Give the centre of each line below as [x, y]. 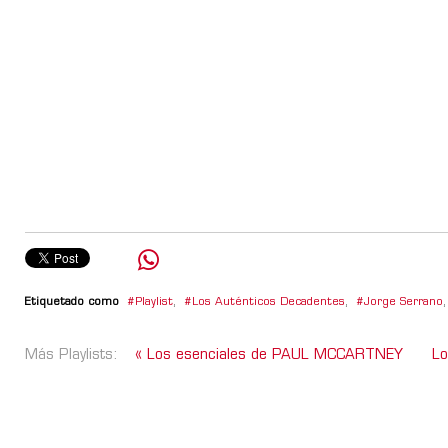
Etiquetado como [72, 302]
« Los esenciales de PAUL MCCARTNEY [271, 355]
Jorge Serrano [403, 302]
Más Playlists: [74, 355]
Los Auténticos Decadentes [268, 302]
